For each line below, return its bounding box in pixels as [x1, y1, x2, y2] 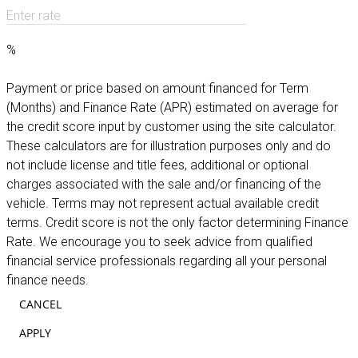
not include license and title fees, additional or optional [6, 157, 308, 173]
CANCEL [19, 296, 62, 312]
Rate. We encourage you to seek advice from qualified [6, 234, 312, 250]
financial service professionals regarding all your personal [6, 253, 327, 269]
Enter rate [6, 8, 61, 24]
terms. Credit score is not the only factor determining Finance [6, 215, 348, 231]
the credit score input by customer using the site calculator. [6, 119, 336, 135]
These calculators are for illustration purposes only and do [6, 138, 331, 154]
